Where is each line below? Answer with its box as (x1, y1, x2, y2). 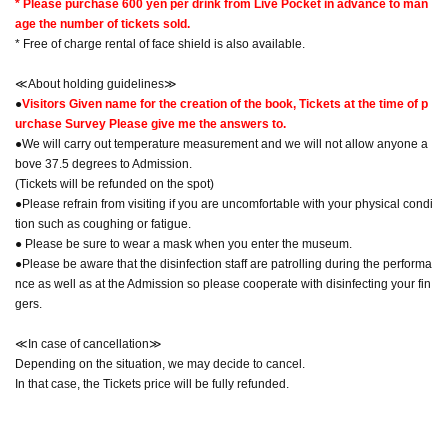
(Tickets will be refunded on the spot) (15, 176, 214, 191)
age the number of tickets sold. (15, 16, 190, 31)
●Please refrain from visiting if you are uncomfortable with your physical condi (15, 196, 433, 211)
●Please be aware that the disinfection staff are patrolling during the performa (15, 256, 432, 271)
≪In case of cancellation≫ (15, 336, 162, 351)
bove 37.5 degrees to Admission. (15, 156, 192, 171)
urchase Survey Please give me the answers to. (15, 116, 286, 131)
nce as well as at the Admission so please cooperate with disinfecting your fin (15, 276, 431, 291)
